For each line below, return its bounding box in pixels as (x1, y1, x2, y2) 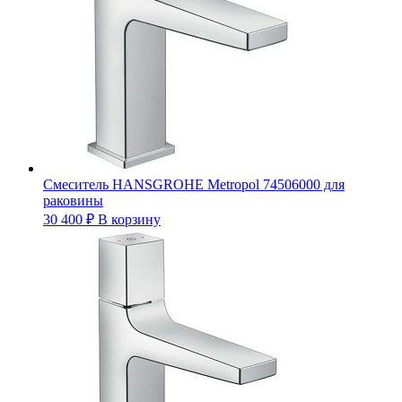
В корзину (98, 211, 161, 227)
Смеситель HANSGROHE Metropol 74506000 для (43, 176, 345, 192)
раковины (43, 192, 103, 208)
